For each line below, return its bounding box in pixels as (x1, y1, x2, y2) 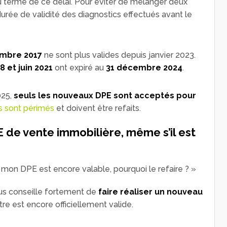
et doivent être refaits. (54, 103, 141, 113)
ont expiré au (53, 62, 106, 72)
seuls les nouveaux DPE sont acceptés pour (14, 90, 196, 100)
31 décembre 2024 (106, 62, 182, 72)
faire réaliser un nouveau (98, 186, 203, 197)
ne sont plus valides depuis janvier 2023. (42, 50, 196, 60)
